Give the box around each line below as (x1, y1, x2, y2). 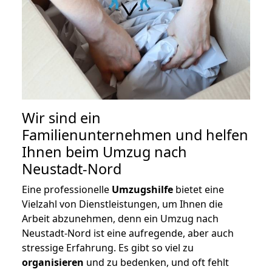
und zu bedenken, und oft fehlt (84, 256, 229, 270)
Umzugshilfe (112, 183, 173, 197)
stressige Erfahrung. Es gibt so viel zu (22, 241, 194, 255)
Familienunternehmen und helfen (22, 125, 248, 145)
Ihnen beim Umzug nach (22, 142, 187, 162)
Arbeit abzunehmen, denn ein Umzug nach (22, 212, 219, 226)
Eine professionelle (22, 183, 112, 197)
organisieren (22, 256, 84, 270)
